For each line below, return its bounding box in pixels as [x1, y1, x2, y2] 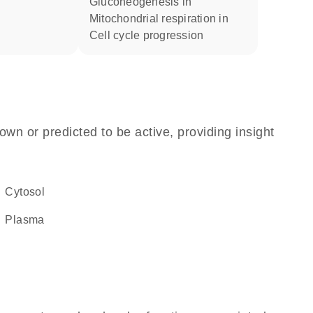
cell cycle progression [98, 29, 204, 41]
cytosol [13, 186, 45, 198]
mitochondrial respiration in [99, 13, 228, 24]
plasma [13, 214, 45, 226]
